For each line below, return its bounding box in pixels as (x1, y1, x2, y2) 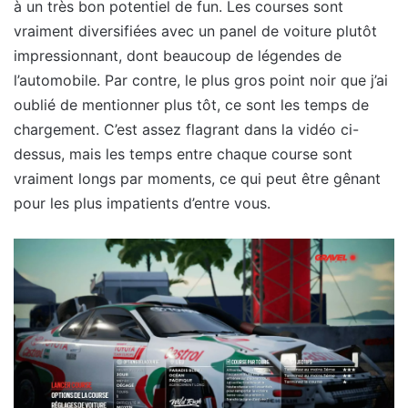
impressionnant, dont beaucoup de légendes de (14, 46, 342, 65)
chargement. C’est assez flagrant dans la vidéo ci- (14, 119, 359, 138)
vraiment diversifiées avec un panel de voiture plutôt (14, 21, 377, 40)
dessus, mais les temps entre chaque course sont (14, 144, 352, 163)
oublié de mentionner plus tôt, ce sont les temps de (14, 95, 369, 114)
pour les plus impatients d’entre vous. (14, 193, 270, 212)
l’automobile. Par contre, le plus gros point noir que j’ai (14, 70, 388, 89)
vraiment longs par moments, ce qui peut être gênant (14, 168, 381, 188)
